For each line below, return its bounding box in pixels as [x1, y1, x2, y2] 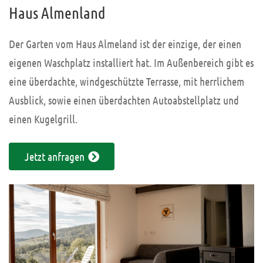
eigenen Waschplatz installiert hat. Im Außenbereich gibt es [9, 56, 254, 70]
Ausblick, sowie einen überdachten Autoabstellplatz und [9, 93, 239, 107]
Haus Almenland [9, 3, 106, 22]
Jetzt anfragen [24, 150, 87, 164]
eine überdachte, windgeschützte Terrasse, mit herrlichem [9, 75, 244, 89]
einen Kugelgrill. [9, 112, 77, 126]
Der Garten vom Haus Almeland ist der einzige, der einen [9, 37, 241, 51]
